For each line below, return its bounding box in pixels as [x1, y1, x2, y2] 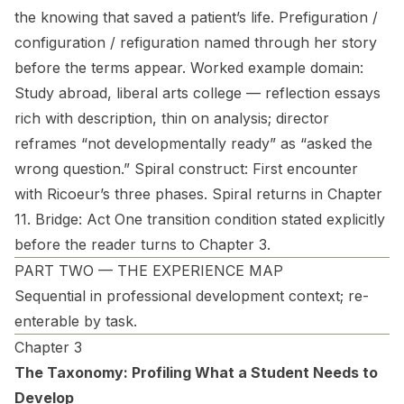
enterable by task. [14, 312, 137, 330]
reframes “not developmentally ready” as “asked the [14, 134, 372, 152]
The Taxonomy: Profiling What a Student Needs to [14, 363, 378, 381]
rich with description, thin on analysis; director [14, 109, 329, 127]
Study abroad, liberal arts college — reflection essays [14, 84, 381, 102]
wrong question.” [14, 160, 134, 178]
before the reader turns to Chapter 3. [14, 235, 271, 253]
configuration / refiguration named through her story [14, 33, 377, 51]
